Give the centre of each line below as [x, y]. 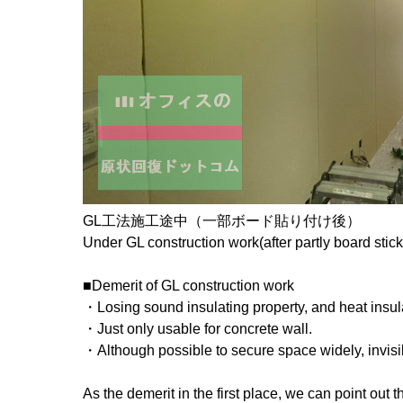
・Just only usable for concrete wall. [197, 329]
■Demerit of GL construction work [188, 286]
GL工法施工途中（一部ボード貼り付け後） [222, 221]
